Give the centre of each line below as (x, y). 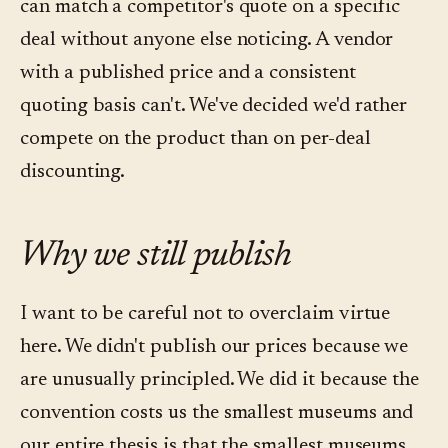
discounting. (73, 172)
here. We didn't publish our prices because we (214, 347)
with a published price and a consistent (188, 73)
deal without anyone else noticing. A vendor (207, 40)
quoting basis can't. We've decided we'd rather (214, 106)
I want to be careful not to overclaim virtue (205, 314)
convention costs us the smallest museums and (217, 413)
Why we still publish (156, 257)
